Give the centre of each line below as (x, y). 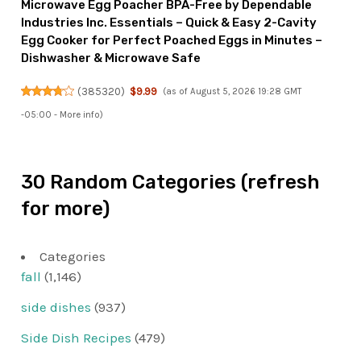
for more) (66, 209)
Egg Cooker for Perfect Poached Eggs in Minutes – (172, 40)
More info (80, 114)
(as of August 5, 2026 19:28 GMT (232, 91)
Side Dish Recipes (77, 337)
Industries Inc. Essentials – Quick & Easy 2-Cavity (169, 22)
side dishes (56, 307)
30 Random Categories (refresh (170, 183)
